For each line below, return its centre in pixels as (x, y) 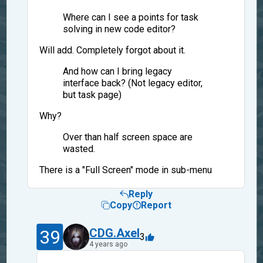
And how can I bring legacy (117, 72)
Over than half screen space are (127, 137)
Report (156, 205)
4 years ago (109, 244)
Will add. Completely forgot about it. (112, 50)
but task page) (92, 95)
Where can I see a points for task (130, 18)
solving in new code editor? (119, 29)
